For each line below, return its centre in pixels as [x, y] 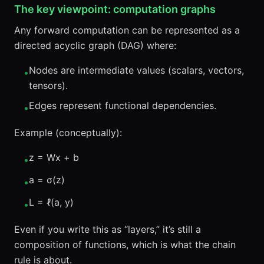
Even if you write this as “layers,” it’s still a [108, 229]
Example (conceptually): [68, 133]
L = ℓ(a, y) [51, 202]
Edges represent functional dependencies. [123, 105]
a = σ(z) [47, 180]
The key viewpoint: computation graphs [115, 9]
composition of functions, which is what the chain [125, 245]
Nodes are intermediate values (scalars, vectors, [136, 70]
